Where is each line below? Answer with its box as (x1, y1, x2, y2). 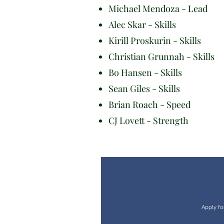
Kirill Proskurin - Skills (108, 34, 201, 46)
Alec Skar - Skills (108, 18, 176, 30)
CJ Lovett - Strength (108, 114, 192, 126)
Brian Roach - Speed (108, 98, 190, 110)
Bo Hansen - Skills (108, 66, 182, 78)
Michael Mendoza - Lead (108, 2, 207, 14)
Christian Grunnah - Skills (108, 50, 214, 62)
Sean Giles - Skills (108, 82, 180, 94)
